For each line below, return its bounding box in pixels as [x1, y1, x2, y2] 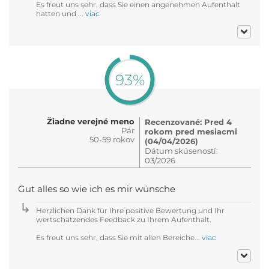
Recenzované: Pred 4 [145, 116, 232, 127]
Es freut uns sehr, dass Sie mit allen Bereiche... [36, 232, 202, 242]
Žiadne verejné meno [47, 116, 134, 126]
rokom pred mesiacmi [145, 126, 237, 136]
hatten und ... [36, 8, 85, 18]
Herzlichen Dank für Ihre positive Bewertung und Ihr [36, 205, 225, 215]
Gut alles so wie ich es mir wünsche [18, 183, 175, 195]
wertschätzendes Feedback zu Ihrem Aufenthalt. [36, 214, 211, 224]
